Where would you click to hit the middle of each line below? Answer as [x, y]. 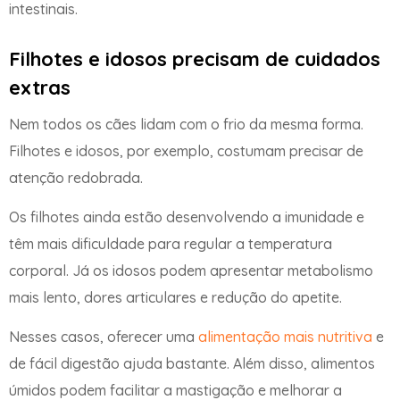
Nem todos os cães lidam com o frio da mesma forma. [186, 124]
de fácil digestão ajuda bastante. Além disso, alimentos [192, 364]
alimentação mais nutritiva [285, 337]
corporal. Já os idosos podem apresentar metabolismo [191, 271]
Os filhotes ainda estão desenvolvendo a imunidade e [187, 217]
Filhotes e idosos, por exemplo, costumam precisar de [186, 150]
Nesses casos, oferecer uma [104, 337]
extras [40, 87]
